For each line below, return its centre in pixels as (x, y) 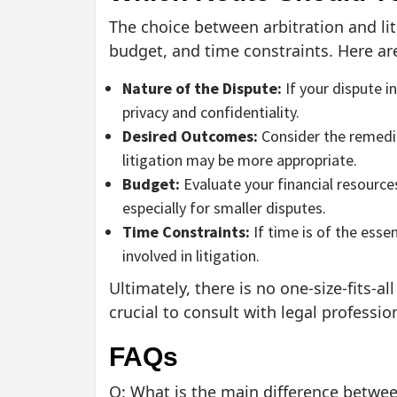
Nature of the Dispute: (202, 89)
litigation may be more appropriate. (240, 160)
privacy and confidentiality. (211, 113)
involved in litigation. (191, 256)
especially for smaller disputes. (224, 208)
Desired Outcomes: (190, 136)
